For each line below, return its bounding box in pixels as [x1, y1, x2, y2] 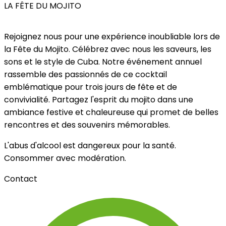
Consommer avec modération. [4, 152, 126, 164]
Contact [4, 173, 37, 185]
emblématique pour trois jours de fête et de [4, 81, 177, 93]
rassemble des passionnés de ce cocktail [4, 68, 167, 80]
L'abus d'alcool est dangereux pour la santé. [4, 139, 176, 151]
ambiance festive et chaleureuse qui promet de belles [4, 106, 218, 118]
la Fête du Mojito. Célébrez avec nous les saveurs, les [4, 43, 211, 55]
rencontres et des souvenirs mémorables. [4, 119, 170, 131]
